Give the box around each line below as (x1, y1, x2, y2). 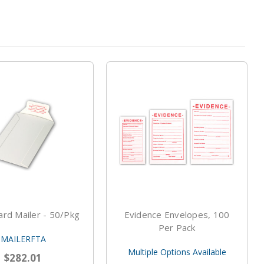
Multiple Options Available (127, 246, 226, 258)
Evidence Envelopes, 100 (124, 209, 230, 221)
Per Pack (158, 222, 196, 234)
